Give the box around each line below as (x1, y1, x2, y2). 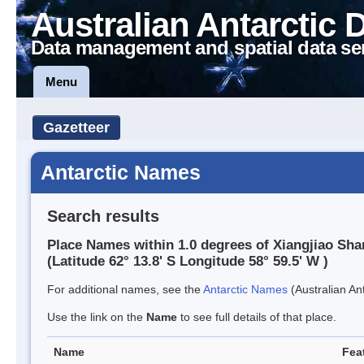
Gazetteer (43, 119, 110, 136)
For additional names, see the (47, 283, 203, 297)
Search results (47, 206, 159, 225)
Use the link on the (47, 310, 146, 324)
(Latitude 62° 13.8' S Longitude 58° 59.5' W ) (47, 253, 328, 270)
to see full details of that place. (177, 310, 336, 324)
